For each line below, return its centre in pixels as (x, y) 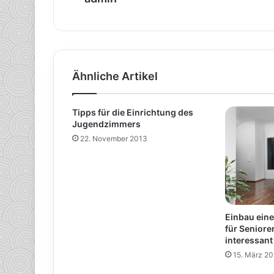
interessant (249, 240)
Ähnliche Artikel (115, 76)
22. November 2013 (114, 138)
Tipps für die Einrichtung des (133, 112)
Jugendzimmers (106, 124)
